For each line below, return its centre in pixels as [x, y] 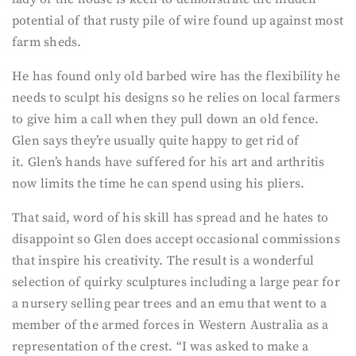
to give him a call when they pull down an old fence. [166, 119]
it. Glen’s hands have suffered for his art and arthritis [168, 162]
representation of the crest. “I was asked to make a [161, 346]
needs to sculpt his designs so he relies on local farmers [176, 98]
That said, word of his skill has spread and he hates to [170, 218]
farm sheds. [47, 42]
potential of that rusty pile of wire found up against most [178, 21]
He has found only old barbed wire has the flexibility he [176, 76]
